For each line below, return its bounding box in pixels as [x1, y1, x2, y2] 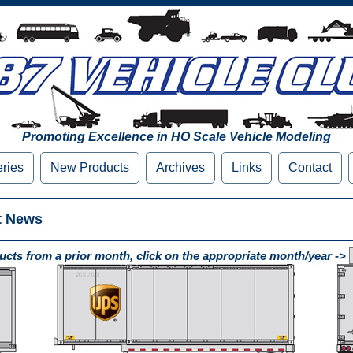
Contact [288, 161, 332, 174]
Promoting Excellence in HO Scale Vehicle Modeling [22, 130, 331, 143]
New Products [50, 161, 129, 174]
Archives [156, 161, 205, 174]
